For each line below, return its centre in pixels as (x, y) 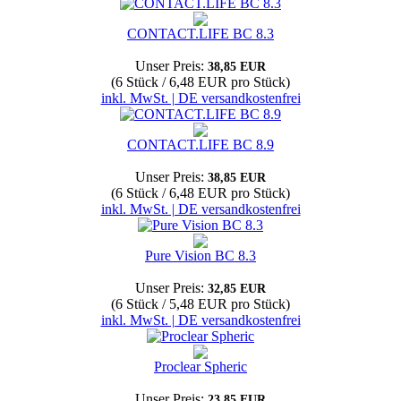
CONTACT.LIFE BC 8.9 (200, 145)
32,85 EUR (237, 289)
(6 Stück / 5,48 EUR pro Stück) (200, 304)
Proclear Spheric (200, 367)
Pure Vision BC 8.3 (200, 256)
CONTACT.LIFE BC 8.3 (200, 34)
